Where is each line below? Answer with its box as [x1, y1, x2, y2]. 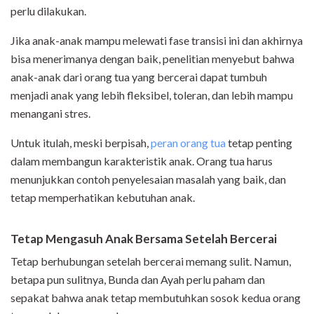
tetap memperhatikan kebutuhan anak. [11, 191, 195, 205]
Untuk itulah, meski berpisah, [11, 136, 151, 150]
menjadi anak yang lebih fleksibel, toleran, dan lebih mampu [11, 88, 293, 102]
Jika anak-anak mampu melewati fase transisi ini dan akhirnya [11, 34, 303, 48]
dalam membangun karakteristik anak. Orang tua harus [11, 154, 273, 168]
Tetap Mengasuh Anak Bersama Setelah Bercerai [11, 231, 277, 247]
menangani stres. [11, 107, 90, 121]
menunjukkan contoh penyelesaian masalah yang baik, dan [11, 172, 286, 186]
